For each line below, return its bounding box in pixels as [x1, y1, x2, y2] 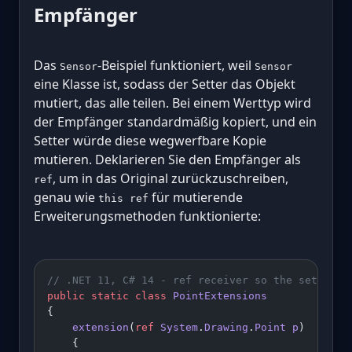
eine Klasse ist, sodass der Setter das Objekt [34, 75, 295, 93]
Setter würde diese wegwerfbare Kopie [34, 132, 266, 150]
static [85, 290, 129, 302]
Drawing [204, 321, 248, 334]
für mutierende [148, 189, 243, 207]
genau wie [34, 189, 98, 207]
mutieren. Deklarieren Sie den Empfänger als [34, 151, 301, 169]
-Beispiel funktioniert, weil [97, 57, 255, 75]
